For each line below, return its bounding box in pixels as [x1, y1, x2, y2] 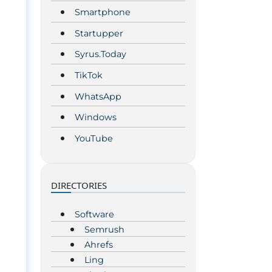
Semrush [84, 223, 124, 235]
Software [75, 208, 114, 220]
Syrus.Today [75, 49, 126, 60]
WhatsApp [75, 90, 121, 102]
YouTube [75, 132, 113, 144]
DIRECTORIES [51, 178, 107, 191]
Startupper [75, 27, 123, 39]
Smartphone [75, 7, 131, 18]
